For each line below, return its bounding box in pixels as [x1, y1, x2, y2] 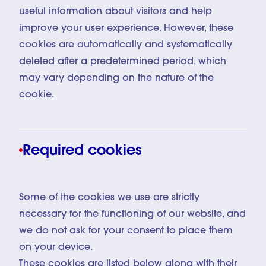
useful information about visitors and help [19, 7, 212, 17]
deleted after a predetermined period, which [19, 56, 226, 66]
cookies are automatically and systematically [19, 40, 232, 50]
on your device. [19, 242, 93, 252]
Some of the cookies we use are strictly [19, 192, 199, 202]
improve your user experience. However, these [19, 23, 233, 33]
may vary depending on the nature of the [19, 73, 214, 83]
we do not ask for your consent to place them [19, 226, 233, 236]
